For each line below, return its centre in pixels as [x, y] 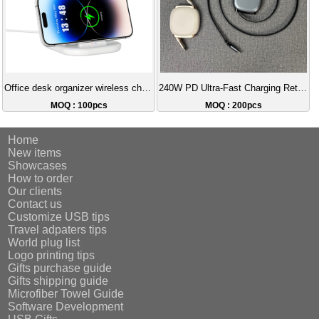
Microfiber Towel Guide [66, 294]
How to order [41, 179]
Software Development [66, 307]
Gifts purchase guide [60, 268]
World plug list [44, 243]
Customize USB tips [59, 217]
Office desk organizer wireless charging [146, 88]
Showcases [38, 166]
